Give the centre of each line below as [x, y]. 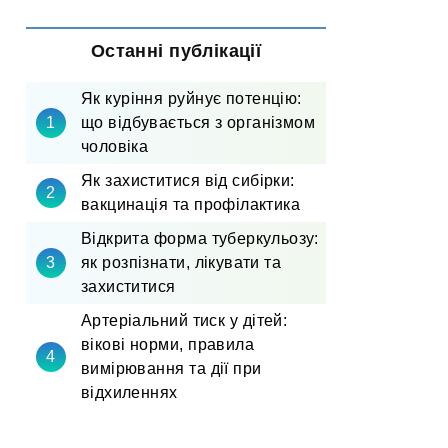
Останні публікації [176, 51]
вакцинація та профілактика [191, 204]
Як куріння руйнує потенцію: [191, 98]
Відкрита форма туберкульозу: [200, 238]
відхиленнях [129, 392]
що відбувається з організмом [198, 122]
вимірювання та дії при [171, 368]
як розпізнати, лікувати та [181, 262]
